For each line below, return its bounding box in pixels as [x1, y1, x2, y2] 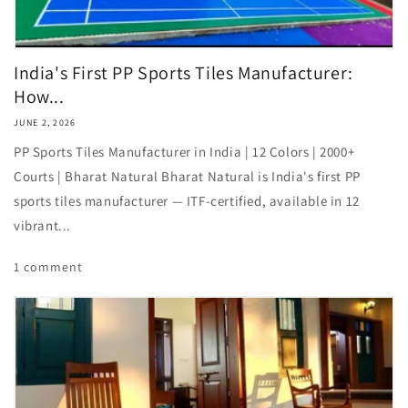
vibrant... [14, 217, 71, 234]
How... [14, 85, 65, 108]
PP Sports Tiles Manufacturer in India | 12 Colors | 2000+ [14, 143, 355, 160]
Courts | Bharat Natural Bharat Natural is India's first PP [14, 168, 361, 185]
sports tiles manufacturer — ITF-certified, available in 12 [14, 192, 360, 209]
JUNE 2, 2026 [14, 117, 76, 128]
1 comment [14, 259, 83, 275]
